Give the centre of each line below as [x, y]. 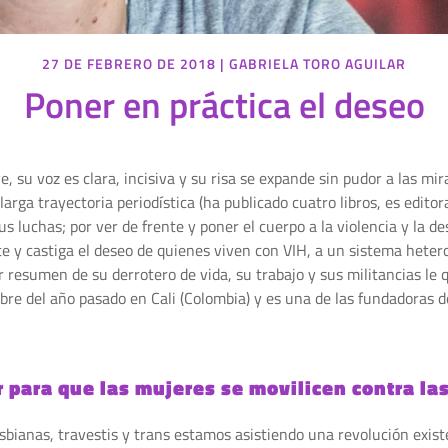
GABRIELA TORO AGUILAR [317, 63]
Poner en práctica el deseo [224, 104]
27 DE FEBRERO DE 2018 [129, 63]
